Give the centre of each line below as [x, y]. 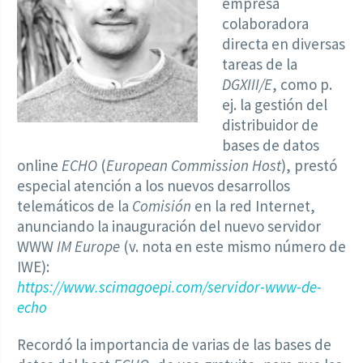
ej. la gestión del [275, 105]
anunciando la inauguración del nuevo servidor [169, 226]
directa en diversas [284, 44]
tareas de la [260, 64]
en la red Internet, [253, 206]
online [39, 166]
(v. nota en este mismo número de [233, 247]
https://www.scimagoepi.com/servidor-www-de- [169, 287]
